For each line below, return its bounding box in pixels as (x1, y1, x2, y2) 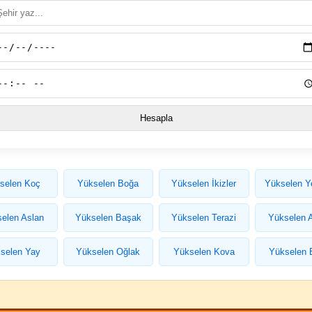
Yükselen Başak (75, 212, 141, 223)
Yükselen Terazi (171, 212, 237, 223)
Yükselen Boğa (77, 178, 139, 189)
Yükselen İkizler (171, 178, 237, 189)
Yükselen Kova (173, 246, 235, 257)
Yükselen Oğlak (76, 246, 141, 257)
